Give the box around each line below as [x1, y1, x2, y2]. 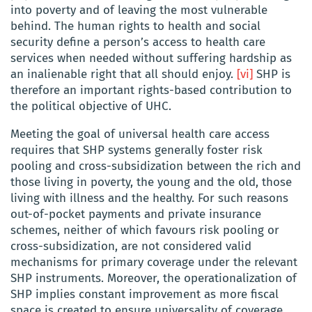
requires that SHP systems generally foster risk [10, 142, 263, 157]
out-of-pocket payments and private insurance [10, 206, 261, 221]
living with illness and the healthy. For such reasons [10, 190, 288, 205]
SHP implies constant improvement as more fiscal [10, 286, 279, 302]
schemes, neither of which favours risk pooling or [10, 222, 279, 237]
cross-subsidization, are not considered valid [10, 238, 251, 253]
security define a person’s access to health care [10, 34, 265, 49]
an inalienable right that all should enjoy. [10, 66, 237, 81]
